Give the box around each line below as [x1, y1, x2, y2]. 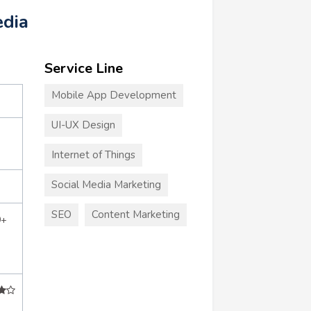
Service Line [44, 58, 123, 78]
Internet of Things [51, 147, 135, 162]
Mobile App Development [51, 87, 176, 102]
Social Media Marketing [51, 177, 161, 192]
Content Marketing [91, 207, 180, 221]
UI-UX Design [51, 117, 115, 132]
